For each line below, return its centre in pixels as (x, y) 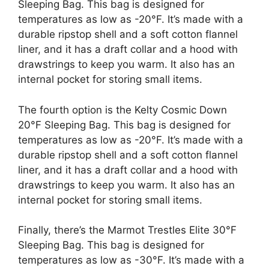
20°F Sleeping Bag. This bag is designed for (124, 125)
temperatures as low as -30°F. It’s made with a (131, 260)
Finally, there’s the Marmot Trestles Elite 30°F (127, 230)
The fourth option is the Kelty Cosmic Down (122, 110)
